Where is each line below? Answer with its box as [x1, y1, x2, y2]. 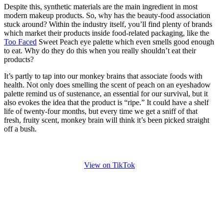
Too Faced [4, 38, 37, 46]
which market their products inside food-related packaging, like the [4, 29, 209, 38]
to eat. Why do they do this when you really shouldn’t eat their [4, 46, 196, 55]
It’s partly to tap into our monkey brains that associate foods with [4, 72, 202, 81]
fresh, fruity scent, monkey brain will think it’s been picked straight [4, 116, 209, 125]
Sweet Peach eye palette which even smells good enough [37, 38, 214, 46]
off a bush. [4, 125, 39, 133]
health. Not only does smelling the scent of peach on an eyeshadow [4, 81, 211, 89]
